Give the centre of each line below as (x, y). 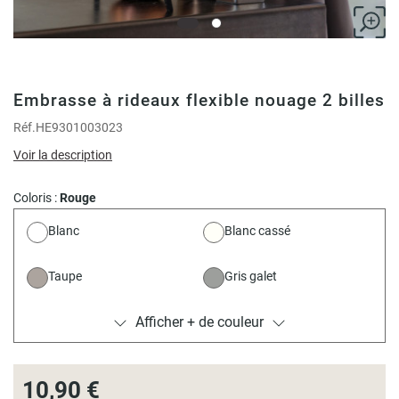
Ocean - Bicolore (269, 322)
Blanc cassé (257, 231)
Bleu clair (73, 367)
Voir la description (63, 155)
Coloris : (37, 198)
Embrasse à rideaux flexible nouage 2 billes (199, 100)
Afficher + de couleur (199, 322)
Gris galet (251, 276)
